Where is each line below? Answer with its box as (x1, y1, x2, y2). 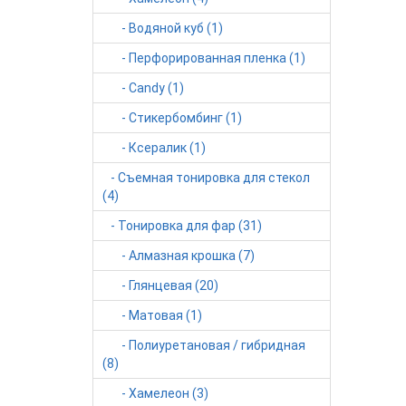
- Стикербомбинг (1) (102, 111, 242, 125)
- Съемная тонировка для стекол (102, 170, 310, 185)
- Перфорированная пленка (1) (102, 51, 305, 65)
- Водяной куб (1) (102, 21, 223, 35)
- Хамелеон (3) (102, 386, 208, 401)
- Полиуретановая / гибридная (102, 338, 305, 353)
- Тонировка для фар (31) (102, 218, 262, 233)
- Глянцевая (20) (102, 278, 218, 293)
